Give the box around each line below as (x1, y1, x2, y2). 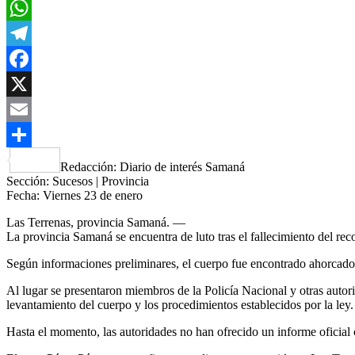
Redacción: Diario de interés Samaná (60, 159, 245, 174)
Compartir (60, 152, 111, 166)
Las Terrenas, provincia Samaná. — (6, 215, 185, 229)
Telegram (6, 51, 53, 65)
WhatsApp (6, 25, 60, 40)
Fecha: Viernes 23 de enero (6, 188, 143, 202)
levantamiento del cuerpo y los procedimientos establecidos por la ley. (6, 297, 353, 311)
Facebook (6, 76, 55, 90)
